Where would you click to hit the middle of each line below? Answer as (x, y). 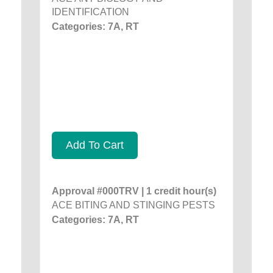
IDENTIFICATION (90, 12)
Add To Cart (95, 145)
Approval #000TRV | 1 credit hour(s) (134, 191)
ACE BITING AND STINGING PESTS (133, 205)
